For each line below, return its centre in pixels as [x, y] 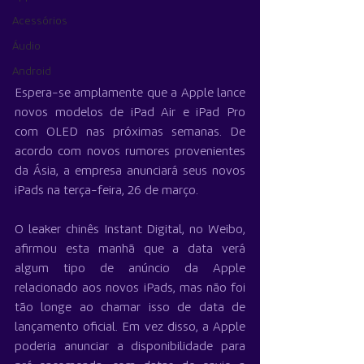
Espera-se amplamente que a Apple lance [130, 94]
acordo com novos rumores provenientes [130, 152]
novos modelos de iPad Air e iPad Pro [130, 113]
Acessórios [40, 21]
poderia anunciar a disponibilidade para [130, 347]
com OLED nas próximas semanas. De [130, 133]
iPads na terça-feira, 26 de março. [106, 191]
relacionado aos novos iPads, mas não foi [130, 289]
